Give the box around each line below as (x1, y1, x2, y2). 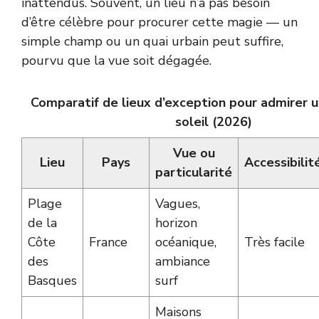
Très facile (244, 233, 305, 251)
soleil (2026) (174, 113, 252, 130)
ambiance (155, 252, 210, 270)
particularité (155, 163, 232, 181)
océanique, (155, 233, 216, 251)
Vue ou (172, 144, 215, 162)
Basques (28, 271, 77, 289)
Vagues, (155, 194, 200, 212)
